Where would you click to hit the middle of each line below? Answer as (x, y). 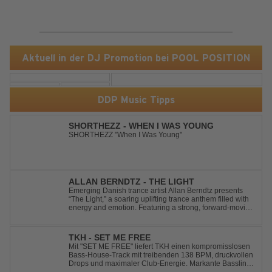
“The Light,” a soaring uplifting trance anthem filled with (159, 199)
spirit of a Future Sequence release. (127, 225)
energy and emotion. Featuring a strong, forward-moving (161, 208)
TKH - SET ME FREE (110, 237)
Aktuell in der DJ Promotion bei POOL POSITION (136, 58)
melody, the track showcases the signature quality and (157, 216)
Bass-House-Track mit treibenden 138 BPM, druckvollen (161, 255)
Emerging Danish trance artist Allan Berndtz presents (156, 191)
